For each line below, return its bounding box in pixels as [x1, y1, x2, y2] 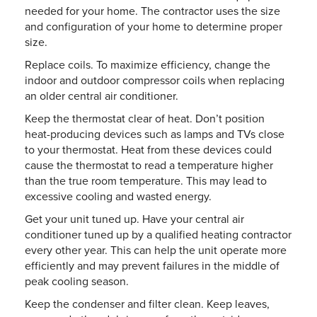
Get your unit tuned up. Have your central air [25, 211, 244, 227]
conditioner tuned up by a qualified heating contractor [25, 226, 292, 243]
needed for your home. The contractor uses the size [25, 3, 280, 19]
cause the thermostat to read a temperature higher [25, 157, 273, 173]
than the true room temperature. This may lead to [25, 173, 267, 189]
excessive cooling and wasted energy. [25, 188, 212, 204]
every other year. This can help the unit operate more [25, 242, 287, 258]
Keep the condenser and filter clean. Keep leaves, [25, 296, 270, 312]
